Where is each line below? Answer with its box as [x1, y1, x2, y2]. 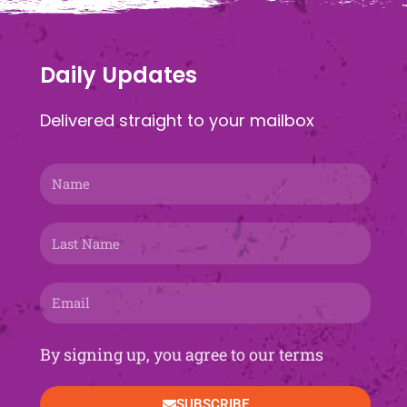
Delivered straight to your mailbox [40, 109, 315, 133]
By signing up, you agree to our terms [40, 343, 324, 366]
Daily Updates [40, 60, 198, 91]
